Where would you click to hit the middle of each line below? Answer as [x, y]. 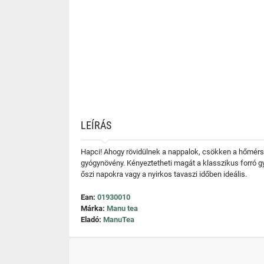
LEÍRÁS [96, 125]
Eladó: [92, 220]
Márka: [94, 208]
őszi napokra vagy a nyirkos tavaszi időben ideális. [164, 174]
